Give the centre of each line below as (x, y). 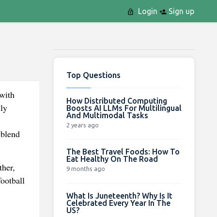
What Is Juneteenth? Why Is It (119, 195)
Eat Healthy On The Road (112, 159)
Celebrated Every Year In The (118, 203)
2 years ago (82, 125)
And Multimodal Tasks (107, 115)
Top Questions (93, 75)
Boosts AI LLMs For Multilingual (124, 108)
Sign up (180, 11)
